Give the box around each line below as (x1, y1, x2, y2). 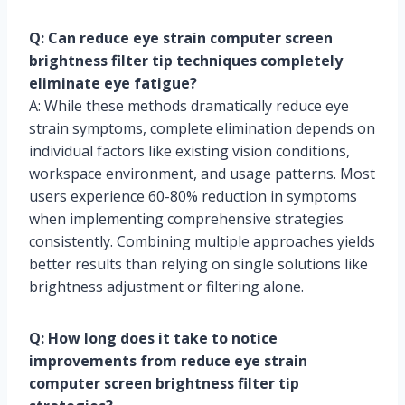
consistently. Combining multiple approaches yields (29, 231, 375, 252)
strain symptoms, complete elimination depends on (29, 118, 375, 139)
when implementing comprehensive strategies (29, 209, 344, 230)
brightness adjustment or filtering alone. (29, 277, 304, 297)
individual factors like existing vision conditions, (29, 141, 350, 162)
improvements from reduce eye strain (29, 351, 307, 372)
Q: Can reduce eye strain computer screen (29, 28, 333, 49)
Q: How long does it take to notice (29, 328, 278, 349)
